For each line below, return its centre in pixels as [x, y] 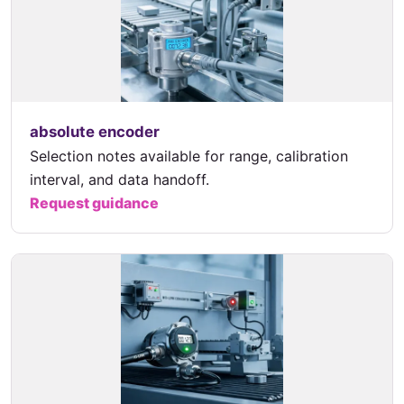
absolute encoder [95, 132]
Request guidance [94, 203]
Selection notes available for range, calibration [189, 156]
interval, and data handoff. [119, 179]
